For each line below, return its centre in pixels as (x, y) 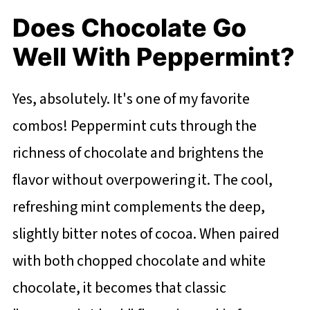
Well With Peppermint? (153, 56)
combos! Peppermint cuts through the (134, 126)
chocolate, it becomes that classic (119, 288)
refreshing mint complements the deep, (138, 207)
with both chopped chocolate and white (139, 261)
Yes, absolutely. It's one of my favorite (131, 99)
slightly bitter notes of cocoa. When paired (146, 234)
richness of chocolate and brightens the (138, 153)
